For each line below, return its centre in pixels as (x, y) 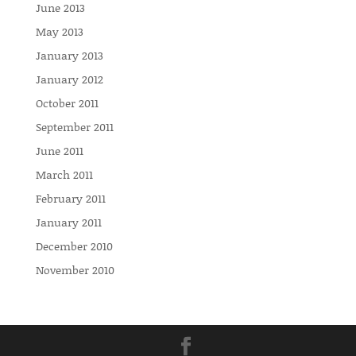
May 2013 (59, 31)
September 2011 (74, 127)
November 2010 (75, 270)
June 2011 (59, 151)
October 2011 (67, 103)
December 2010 (74, 246)
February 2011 (70, 198)
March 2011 (64, 174)
